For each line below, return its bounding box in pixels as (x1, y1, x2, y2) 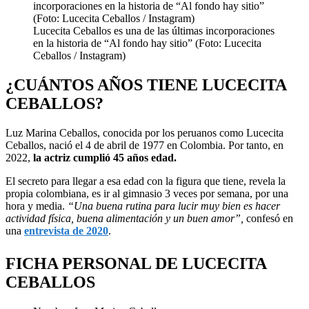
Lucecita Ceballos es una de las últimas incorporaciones (33, 24, 275, 37)
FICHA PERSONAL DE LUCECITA (6, 254, 266, 272)
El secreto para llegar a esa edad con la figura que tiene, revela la (6, 175, 286, 187)
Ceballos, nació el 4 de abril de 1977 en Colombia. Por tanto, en (6, 139, 283, 151)
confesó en (243, 212, 293, 224)
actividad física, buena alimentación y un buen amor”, (6, 212, 243, 224)
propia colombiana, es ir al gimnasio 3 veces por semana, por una (6, 187, 288, 199)
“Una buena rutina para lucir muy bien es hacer (68, 199, 280, 212)
